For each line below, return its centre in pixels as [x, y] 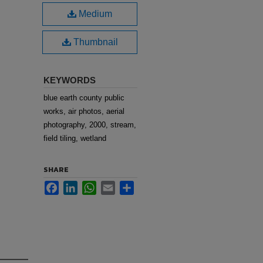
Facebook [75, 185]
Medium [94, 14]
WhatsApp [114, 185]
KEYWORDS [70, 80]
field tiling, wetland [75, 138]
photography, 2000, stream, [90, 125]
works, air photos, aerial [84, 111]
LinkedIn [92, 185]
